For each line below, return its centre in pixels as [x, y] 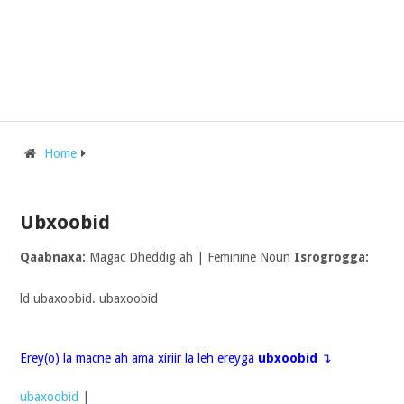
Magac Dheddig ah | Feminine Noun [189, 257]
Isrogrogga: [331, 257]
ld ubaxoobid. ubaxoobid [88, 298]
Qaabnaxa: [52, 257]
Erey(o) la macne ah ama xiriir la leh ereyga [138, 358]
